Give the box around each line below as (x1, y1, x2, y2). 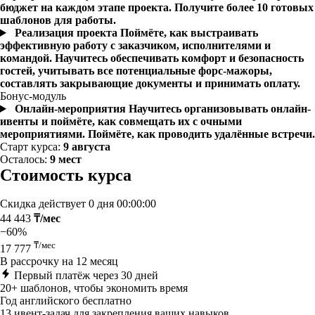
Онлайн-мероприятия (14, 103, 129, 115)
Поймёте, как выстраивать (120, 27, 258, 39)
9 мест (50, 153, 82, 165)
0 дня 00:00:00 (89, 198, 156, 210)
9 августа (63, 141, 110, 153)
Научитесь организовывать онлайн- (128, 103, 311, 115)
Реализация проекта (14, 27, 120, 39)
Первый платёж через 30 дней (14, 269, 158, 282)
